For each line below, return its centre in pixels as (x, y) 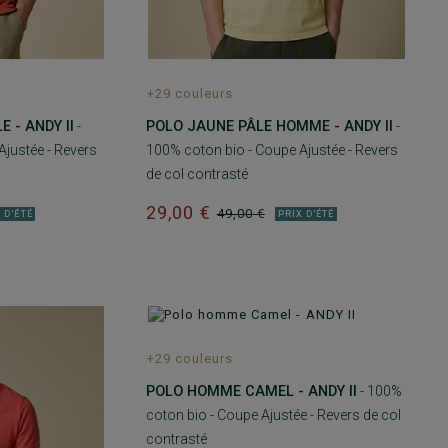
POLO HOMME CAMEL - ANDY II (251, 390)
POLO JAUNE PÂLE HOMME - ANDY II (269, 126)
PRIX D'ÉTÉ (305, 213)
